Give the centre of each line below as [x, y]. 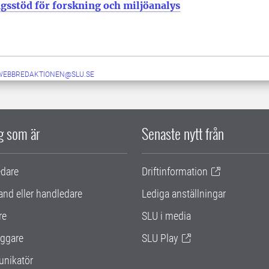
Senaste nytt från [183, 133]
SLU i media [166, 216]
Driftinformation [175, 171]
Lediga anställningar [184, 194]
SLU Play [160, 238]
